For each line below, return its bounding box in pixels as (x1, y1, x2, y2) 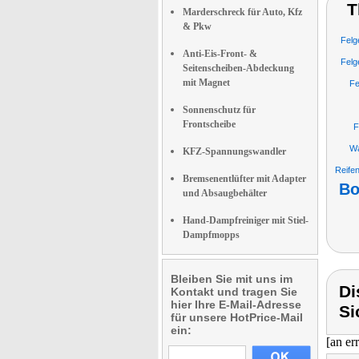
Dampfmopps (183, 229, 240, 240)
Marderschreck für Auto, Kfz (183, 6, 302, 18)
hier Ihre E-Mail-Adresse (171, 298, 301, 311)
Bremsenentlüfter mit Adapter (183, 173, 306, 184)
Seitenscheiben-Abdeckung (183, 63, 294, 74)
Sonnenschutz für (183, 104, 256, 115)
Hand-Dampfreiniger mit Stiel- (183, 215, 309, 226)
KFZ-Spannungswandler (183, 146, 286, 157)
